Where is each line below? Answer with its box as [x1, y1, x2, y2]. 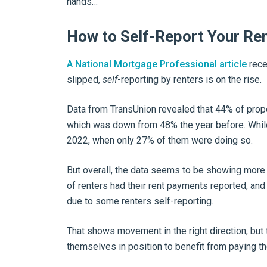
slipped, [67, 74, 103, 85]
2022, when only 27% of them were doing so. [67, 135, 253, 146]
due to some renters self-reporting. [67, 195, 213, 207]
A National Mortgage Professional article [67, 58, 247, 70]
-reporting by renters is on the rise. [117, 74, 262, 85]
